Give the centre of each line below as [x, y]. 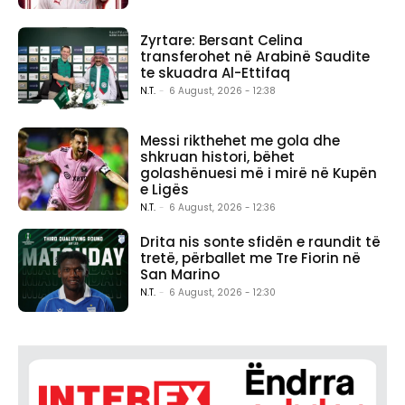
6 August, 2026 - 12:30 [223, 293]
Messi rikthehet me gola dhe [240, 141]
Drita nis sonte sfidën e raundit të [261, 242]
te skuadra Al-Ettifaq [216, 72]
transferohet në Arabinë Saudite [255, 56]
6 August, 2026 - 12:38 [223, 90]
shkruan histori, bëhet [218, 157]
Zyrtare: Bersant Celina [222, 40]
